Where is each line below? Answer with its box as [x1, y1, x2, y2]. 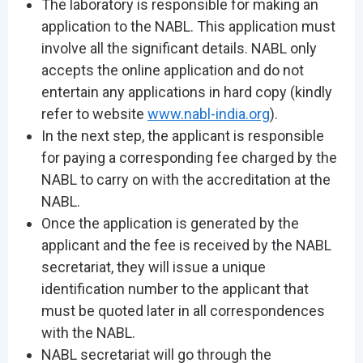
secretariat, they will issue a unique [41, 258, 266, 276]
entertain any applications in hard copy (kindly [41, 83, 332, 101]
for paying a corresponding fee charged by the [41, 149, 337, 167]
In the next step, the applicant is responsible [41, 127, 324, 145]
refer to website [41, 105, 147, 123]
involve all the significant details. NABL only [41, 40, 317, 58]
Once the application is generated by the [41, 215, 299, 233]
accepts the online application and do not [41, 62, 304, 79]
